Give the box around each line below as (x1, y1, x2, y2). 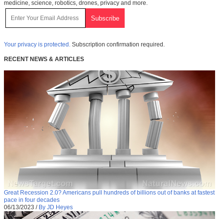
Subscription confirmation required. (70, 41, 165, 48)
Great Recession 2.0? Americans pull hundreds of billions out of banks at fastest (4, 189, 215, 197)
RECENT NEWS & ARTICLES (4, 56, 84, 63)
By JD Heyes (39, 204, 73, 211)
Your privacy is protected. (4, 41, 70, 48)
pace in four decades (4, 197, 60, 204)
